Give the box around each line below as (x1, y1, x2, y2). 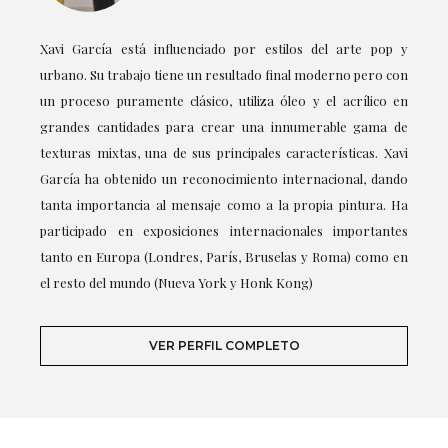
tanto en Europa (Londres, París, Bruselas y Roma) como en (40, 248, 408, 265)
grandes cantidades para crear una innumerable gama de (40, 118, 408, 135)
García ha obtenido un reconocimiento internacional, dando (40, 170, 408, 187)
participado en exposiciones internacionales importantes (40, 222, 408, 239)
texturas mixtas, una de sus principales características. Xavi (40, 144, 408, 161)
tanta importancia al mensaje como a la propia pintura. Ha (40, 196, 408, 213)
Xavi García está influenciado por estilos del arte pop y (40, 40, 408, 57)
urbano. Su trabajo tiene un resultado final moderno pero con (40, 66, 408, 83)
